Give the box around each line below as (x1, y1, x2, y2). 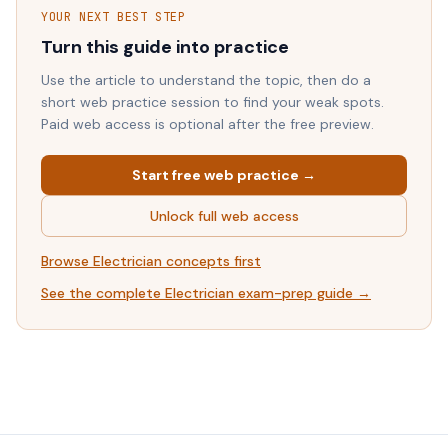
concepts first (162, 252, 261, 270)
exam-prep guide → (234, 284, 371, 302)
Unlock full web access (149, 207, 299, 225)
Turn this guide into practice (41, 35, 289, 59)
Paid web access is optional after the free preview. (41, 115, 374, 133)
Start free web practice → (132, 166, 316, 184)
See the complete (41, 284, 165, 302)
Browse (41, 252, 93, 270)
